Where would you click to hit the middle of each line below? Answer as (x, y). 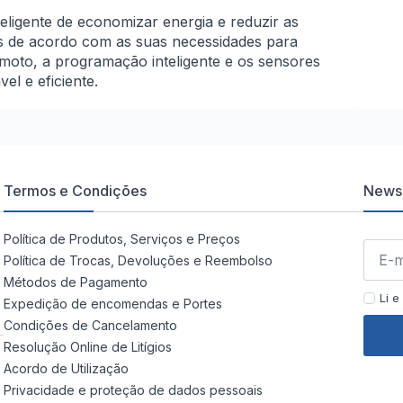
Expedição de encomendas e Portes (112, 304)
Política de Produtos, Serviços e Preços (121, 239)
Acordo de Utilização (66, 369)
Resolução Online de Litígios (87, 347)
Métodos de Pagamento (75, 282)
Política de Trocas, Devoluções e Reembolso (138, 261)
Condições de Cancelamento (90, 326)
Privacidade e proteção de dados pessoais (133, 390)
